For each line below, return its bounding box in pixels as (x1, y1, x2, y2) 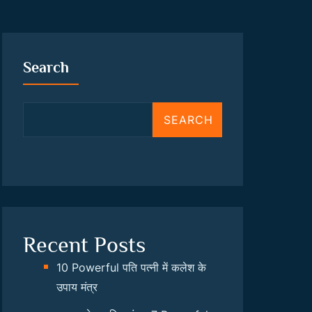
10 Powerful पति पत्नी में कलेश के (56, 260, 206, 274)
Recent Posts (23, 232, 146, 257)
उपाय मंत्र (56, 280, 97, 294)
